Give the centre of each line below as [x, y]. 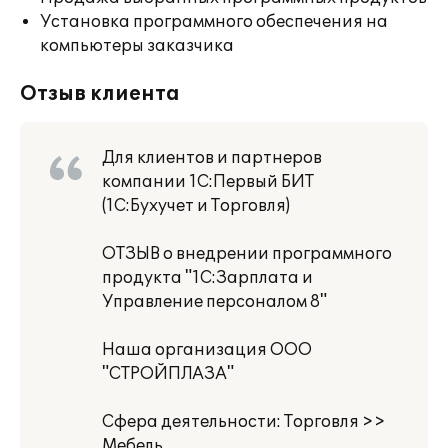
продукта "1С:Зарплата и [207, 278]
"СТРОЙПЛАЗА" [168, 374]
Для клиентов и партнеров [212, 158]
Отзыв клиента [100, 94]
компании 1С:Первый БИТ [208, 182]
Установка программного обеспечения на [214, 22]
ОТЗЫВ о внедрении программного [247, 254]
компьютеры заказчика [137, 46]
